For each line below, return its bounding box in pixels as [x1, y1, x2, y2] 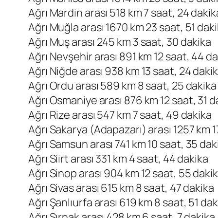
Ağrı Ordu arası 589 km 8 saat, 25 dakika [28, 78, 217, 93]
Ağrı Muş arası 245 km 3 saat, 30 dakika [28, 35, 212, 50]
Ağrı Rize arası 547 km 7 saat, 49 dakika [28, 108, 212, 123]
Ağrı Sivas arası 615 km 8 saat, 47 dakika [28, 181, 214, 196]
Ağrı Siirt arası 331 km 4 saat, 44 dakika [28, 151, 208, 166]
